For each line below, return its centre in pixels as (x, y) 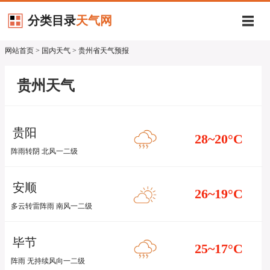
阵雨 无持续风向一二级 (48, 261)
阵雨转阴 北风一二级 (44, 151)
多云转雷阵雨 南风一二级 (52, 206)
